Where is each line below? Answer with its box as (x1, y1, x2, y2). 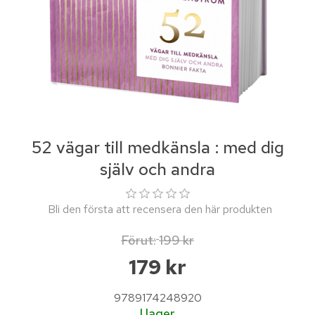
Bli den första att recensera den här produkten (48, 201, 272, 217)
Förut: (121, 231, 156, 248)
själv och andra (100, 157, 215, 180)
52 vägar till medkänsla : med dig (31, 136, 284, 158)
